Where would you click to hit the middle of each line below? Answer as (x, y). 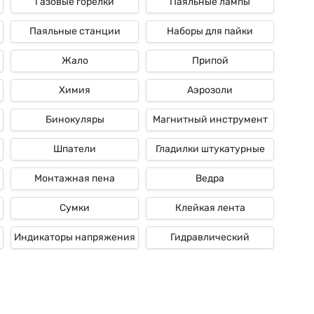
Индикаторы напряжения (75, 237)
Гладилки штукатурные (210, 149)
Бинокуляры (75, 120)
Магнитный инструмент (210, 120)
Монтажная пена (75, 178)
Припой (210, 61)
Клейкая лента (210, 208)
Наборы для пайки (210, 31)
